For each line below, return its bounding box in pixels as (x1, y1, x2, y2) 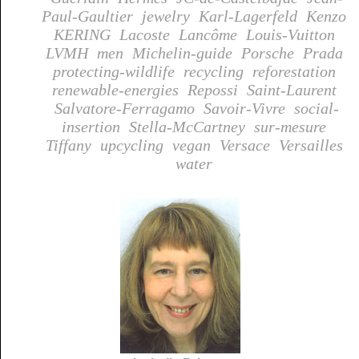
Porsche (240, 43, 294, 62)
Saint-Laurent (246, 80, 337, 99)
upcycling (99, 135, 163, 154)
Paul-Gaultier (42, 6, 133, 25)
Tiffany (45, 135, 91, 154)
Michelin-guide (131, 43, 232, 62)
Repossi (187, 80, 238, 99)
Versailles (278, 135, 343, 154)
